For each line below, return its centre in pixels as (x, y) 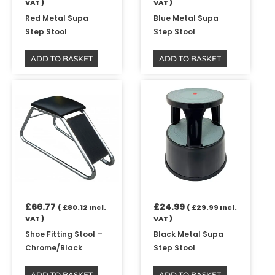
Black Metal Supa (189, 234)
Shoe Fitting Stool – (64, 234)
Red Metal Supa (57, 18)
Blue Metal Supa (186, 18)
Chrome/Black (54, 247)
